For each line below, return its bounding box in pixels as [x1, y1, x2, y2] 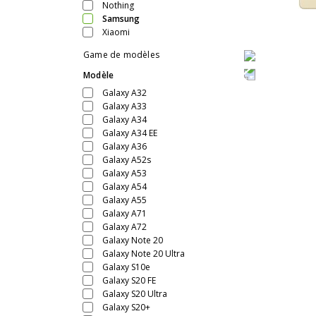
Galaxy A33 [102, 100, 147, 113]
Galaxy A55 [102, 194, 147, 207]
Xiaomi [102, 25, 130, 38]
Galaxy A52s [102, 154, 151, 166]
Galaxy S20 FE [102, 274, 156, 287]
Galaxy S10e [102, 261, 150, 274]
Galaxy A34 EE [102, 127, 157, 140]
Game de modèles [83, 49, 159, 61]
